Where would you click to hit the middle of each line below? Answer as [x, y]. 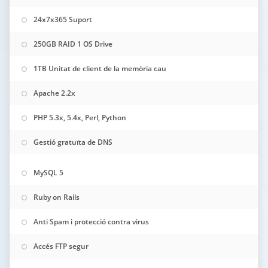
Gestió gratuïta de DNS [73, 142]
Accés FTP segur [61, 246]
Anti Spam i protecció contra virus [91, 222]
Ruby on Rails [57, 197]
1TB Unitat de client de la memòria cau [100, 68]
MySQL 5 [48, 173]
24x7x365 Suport [63, 19]
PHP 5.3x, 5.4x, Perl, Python [80, 118]
